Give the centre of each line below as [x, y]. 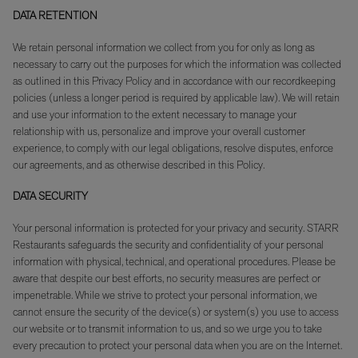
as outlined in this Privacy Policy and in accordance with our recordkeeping [174, 81]
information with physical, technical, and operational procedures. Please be [174, 261]
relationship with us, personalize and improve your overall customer [159, 131]
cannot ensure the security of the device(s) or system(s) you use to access [176, 312]
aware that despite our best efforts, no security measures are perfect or [167, 278]
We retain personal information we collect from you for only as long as [164, 47]
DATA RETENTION [55, 16]
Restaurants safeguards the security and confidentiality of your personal [168, 245]
